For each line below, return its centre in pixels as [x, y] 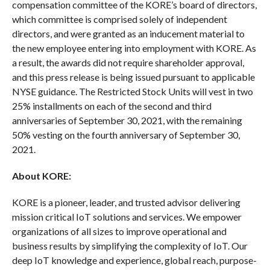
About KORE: [41, 175]
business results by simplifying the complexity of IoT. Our [130, 245]
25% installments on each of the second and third [111, 105]
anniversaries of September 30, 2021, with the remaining [127, 120]
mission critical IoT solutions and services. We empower [127, 216]
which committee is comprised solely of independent [119, 19]
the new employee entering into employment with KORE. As [134, 48]
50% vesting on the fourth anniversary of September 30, [126, 134]
